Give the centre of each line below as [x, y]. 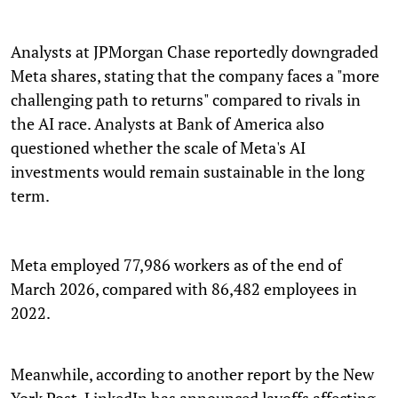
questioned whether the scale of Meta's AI [158, 147]
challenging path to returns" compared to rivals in [186, 99]
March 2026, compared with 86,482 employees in [184, 288]
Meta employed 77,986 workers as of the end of [176, 264]
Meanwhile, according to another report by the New [192, 374]
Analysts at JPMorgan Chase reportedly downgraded [195, 51]
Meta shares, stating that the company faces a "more [195, 75]
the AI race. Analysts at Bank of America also [167, 123]
